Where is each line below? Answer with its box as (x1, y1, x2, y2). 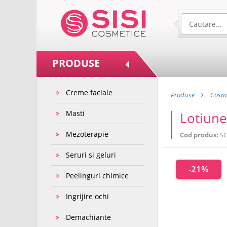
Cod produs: (180, 130, 220, 139)
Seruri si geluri (66, 150, 117, 160)
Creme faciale (66, 88, 113, 97)
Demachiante (66, 212, 111, 222)
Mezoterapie (66, 129, 109, 139)
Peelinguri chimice (66, 171, 129, 180)
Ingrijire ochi (66, 192, 109, 201)
